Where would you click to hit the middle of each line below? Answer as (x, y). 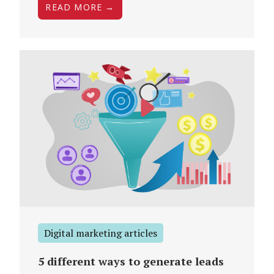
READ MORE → (80, 7)
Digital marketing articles (101, 233)
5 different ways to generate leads (131, 261)
